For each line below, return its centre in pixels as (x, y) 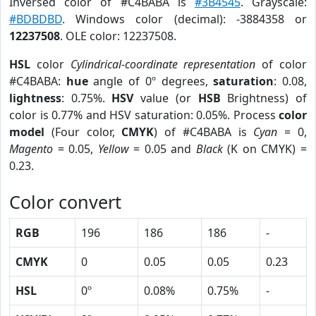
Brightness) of (264, 98)
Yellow (113, 149)
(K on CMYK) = (265, 149)
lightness (35, 98)
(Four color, (83, 132)
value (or (166, 98)
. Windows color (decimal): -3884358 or (184, 19)
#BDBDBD (36, 19)
